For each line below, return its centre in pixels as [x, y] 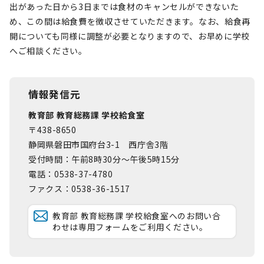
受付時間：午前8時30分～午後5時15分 [104, 159]
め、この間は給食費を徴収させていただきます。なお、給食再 [130, 21]
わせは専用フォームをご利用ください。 [130, 227]
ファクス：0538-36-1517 [79, 189]
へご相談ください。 [48, 51]
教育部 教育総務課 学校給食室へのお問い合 [137, 216]
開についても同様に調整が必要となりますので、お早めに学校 [130, 36]
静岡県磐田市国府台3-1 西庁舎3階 [98, 144]
